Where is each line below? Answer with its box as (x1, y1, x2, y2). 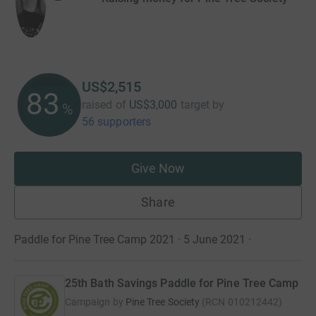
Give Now (130, 161, 186, 176)
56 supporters (82, 115, 152, 129)
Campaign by (65, 296, 123, 308)
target (180, 98, 210, 112)
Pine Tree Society (125, 296, 200, 308)
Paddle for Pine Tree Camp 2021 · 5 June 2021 (14, 233, 245, 247)
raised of (82, 98, 126, 112)
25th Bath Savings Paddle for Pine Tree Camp (65, 276, 299, 291)
